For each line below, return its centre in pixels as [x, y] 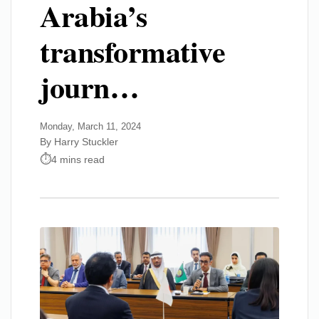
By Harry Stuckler [79, 142]
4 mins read [78, 159]
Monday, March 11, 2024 [90, 126]
